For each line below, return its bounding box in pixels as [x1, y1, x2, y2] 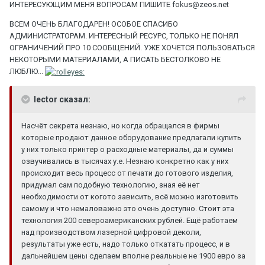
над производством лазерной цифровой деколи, [21, 228, 201, 237]
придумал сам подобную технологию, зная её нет [21, 180, 200, 189]
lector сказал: [34, 95, 91, 104]
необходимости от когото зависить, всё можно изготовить [21, 192, 238, 201]
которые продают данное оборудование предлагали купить [21, 133, 241, 142]
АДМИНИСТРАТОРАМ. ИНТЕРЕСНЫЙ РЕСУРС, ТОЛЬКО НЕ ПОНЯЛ [9, 31, 238, 41]
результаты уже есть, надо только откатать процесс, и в [21, 240, 230, 248]
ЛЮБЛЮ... [9, 67, 45, 76]
